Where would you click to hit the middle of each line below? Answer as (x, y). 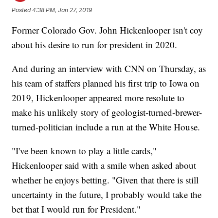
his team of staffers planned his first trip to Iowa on (106, 83)
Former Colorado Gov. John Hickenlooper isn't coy (108, 30)
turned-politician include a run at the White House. (106, 127)
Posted (22, 10)
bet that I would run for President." (76, 209)
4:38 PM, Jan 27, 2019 (62, 10)
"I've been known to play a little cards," (84, 151)
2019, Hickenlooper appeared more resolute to (98, 98)
